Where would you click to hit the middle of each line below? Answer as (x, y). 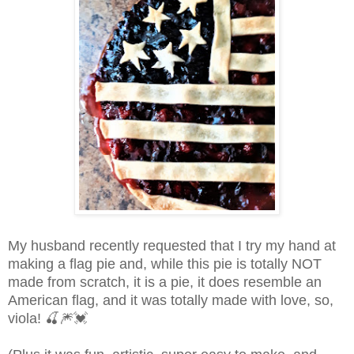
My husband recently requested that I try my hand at (172, 245)
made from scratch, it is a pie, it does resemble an (165, 282)
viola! (26, 318)
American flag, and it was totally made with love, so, (171, 300)
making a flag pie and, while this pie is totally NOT (165, 264)
